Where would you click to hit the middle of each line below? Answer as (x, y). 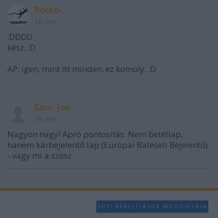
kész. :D (21, 47)
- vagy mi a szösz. (40, 155)
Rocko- (48, 9)
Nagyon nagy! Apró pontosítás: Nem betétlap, (95, 134)
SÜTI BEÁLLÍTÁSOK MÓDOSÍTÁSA (152, 206)
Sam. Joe (52, 107)
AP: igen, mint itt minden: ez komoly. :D (82, 69)
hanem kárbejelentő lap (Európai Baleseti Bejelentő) (108, 145)
